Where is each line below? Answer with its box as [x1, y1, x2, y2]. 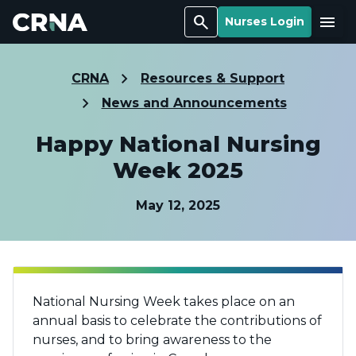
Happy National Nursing [35, 130, 321, 157]
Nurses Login [225, 14, 304, 29]
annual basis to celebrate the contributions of [33, 313, 322, 328]
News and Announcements [101, 95, 287, 110]
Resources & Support [141, 71, 284, 86]
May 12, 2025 [136, 198, 220, 213]
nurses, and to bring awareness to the [33, 332, 272, 347]
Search [192, 10, 211, 33]
